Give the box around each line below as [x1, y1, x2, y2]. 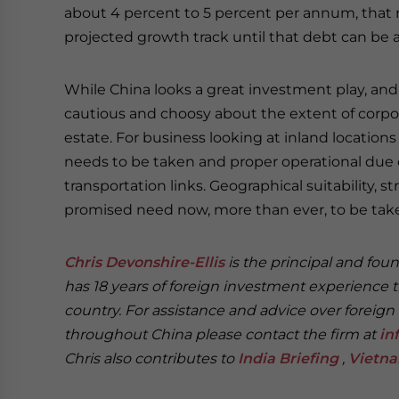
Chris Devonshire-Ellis [64, 254, 224, 271]
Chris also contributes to [64, 350, 238, 367]
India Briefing [238, 350, 338, 367]
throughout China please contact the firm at [64, 326, 379, 343]
